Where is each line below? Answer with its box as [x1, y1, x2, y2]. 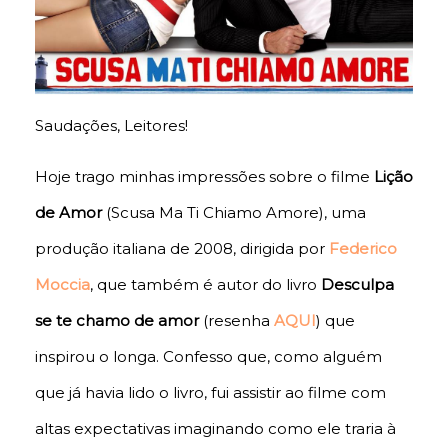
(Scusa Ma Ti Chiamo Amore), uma [102, 203, 366, 223]
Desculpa [321, 275, 394, 295]
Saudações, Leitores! [35, 116, 188, 136]
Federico [329, 239, 397, 259]
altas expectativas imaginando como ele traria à [35, 419, 396, 439]
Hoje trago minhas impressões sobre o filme [35, 167, 374, 187]
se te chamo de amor [35, 311, 203, 331]
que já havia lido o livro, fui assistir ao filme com [35, 383, 386, 403]
